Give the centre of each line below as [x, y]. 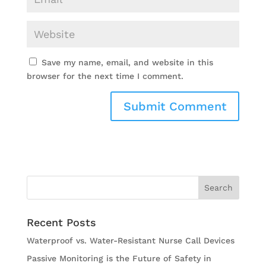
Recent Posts [61, 222]
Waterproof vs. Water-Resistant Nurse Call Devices [130, 240]
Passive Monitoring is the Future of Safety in [119, 258]
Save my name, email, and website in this [127, 62]
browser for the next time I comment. [105, 76]
